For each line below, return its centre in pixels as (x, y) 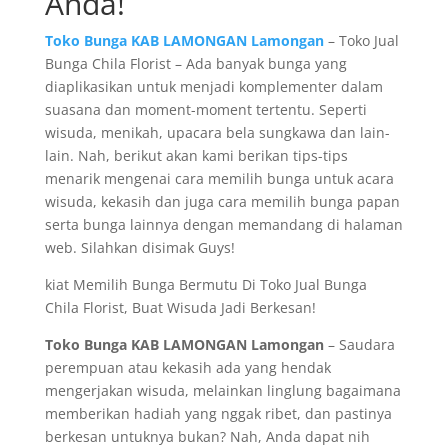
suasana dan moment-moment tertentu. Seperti (205, 109)
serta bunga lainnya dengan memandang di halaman (223, 224)
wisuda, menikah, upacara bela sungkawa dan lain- (217, 132)
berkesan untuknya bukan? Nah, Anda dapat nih (207, 436)
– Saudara (359, 344)
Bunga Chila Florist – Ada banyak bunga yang (195, 63)
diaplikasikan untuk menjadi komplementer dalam (213, 86)
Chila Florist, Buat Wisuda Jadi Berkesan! (180, 307)
